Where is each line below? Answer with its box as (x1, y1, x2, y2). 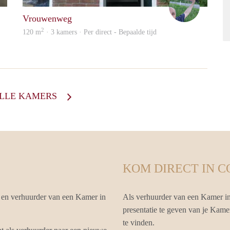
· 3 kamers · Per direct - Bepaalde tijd (44, 28, 157, 36)
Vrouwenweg (23, 13, 72, 24)
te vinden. (123, 218, 155, 227)
